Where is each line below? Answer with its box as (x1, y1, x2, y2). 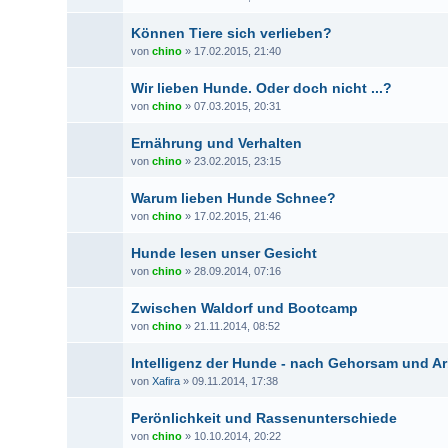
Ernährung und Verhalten (131, 135, 303, 151)
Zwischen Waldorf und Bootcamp (131, 300, 359, 316)
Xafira (152, 375, 181, 387)
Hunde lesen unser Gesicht (131, 245, 318, 261)
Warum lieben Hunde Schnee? (131, 190, 337, 206)
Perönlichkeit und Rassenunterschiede (131, 410, 398, 426)
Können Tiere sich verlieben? (131, 25, 333, 41)
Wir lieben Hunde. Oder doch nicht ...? (131, 80, 393, 96)
